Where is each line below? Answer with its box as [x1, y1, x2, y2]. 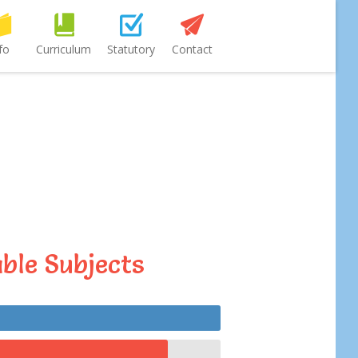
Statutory [107, 42, 155, 57]
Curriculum [36, 42, 91, 57]
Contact [171, 42, 213, 57]
